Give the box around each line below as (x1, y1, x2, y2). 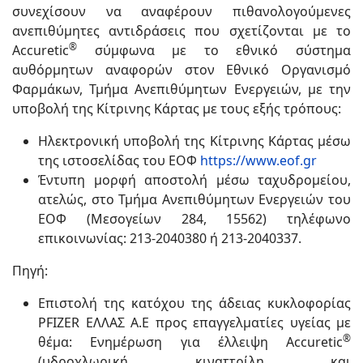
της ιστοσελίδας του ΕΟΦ (38, 151, 200, 169)
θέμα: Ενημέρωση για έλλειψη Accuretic (38, 332, 343, 351)
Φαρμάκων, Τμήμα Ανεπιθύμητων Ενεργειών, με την (12, 79, 351, 98)
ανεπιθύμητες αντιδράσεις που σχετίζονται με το (12, 21, 351, 40)
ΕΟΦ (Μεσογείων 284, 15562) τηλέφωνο (38, 209, 351, 228)
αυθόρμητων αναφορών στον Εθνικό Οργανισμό (12, 60, 351, 79)
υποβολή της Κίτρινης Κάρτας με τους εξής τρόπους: (12, 99, 341, 117)
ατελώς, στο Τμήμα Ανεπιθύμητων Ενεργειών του (38, 190, 351, 208)
